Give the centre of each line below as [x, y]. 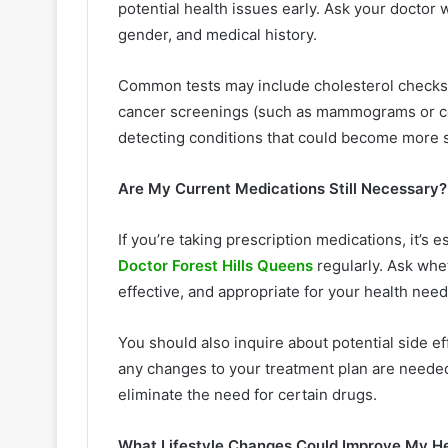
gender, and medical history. [219, 34]
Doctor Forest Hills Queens [215, 265]
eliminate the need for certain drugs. [247, 394]
